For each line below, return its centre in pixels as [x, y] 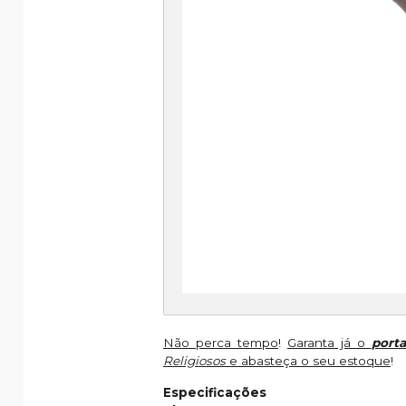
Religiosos [194, 360]
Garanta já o [329, 342]
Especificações [215, 392]
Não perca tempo [221, 342]
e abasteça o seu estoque [308, 360]
